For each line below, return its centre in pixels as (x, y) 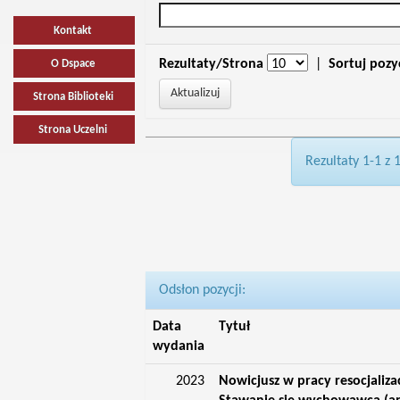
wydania (178, 346)
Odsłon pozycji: (202, 290)
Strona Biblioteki (73, 97)
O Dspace (73, 64)
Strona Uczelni (73, 130)
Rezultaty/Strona (211, 64)
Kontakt (73, 31)
